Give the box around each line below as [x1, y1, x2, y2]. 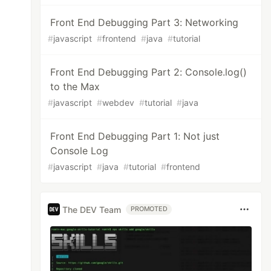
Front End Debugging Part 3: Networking [50, 16, 239, 28]
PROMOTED [131, 205, 168, 213]
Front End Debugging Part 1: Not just [50, 130, 220, 142]
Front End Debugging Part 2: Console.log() [50, 66, 247, 78]
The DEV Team [62, 204, 122, 215]
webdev [102, 97, 135, 108]
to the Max [50, 80, 100, 93]
